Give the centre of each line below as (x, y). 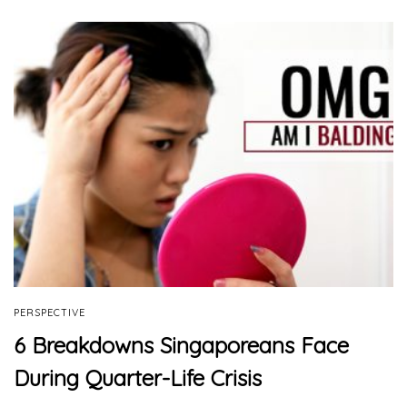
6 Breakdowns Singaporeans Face (181, 345)
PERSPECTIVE (50, 312)
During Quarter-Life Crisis (138, 377)
